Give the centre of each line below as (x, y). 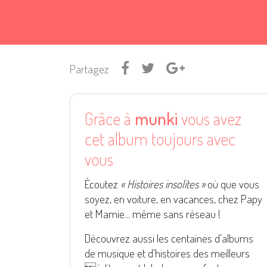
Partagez (89, 69)
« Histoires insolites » (163, 184)
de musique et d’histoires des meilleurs (167, 253)
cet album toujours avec (160, 138)
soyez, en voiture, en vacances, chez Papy (173, 198)
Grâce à (110, 118)
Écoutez (103, 184)
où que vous (232, 184)
